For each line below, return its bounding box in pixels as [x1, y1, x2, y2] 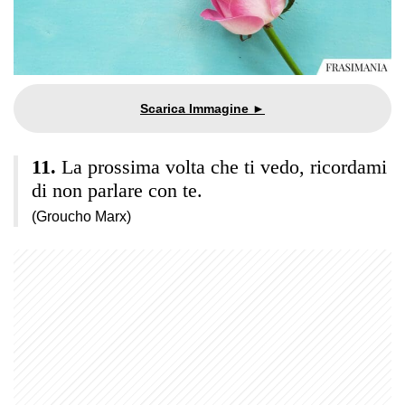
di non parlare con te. [32, 178, 202, 202]
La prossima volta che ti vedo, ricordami [61, 155, 387, 178]
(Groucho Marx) [32, 208, 131, 224]
